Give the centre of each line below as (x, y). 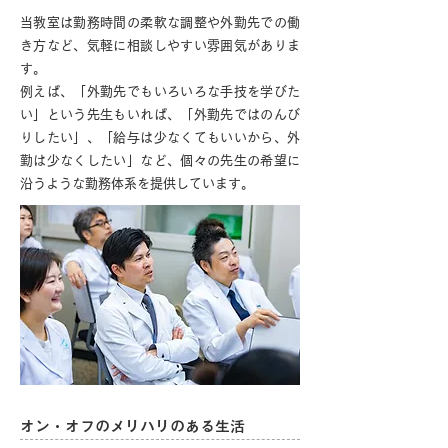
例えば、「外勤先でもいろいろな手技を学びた (160, 91)
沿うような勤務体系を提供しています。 (137, 183)
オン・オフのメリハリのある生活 (132, 426)
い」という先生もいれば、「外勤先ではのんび (160, 114)
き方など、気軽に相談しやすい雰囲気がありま (160, 45)
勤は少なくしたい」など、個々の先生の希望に (160, 160)
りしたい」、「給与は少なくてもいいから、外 (160, 137)
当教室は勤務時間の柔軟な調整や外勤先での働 (160, 22)
